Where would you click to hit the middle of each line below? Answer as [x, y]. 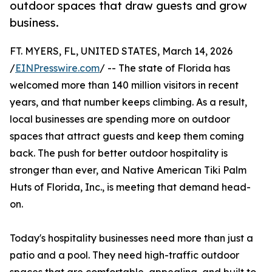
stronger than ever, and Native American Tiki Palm [128, 170]
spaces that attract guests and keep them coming [127, 136]
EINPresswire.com [57, 68]
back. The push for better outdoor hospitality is [119, 153]
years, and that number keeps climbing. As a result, [128, 102]
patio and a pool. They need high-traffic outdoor [124, 255]
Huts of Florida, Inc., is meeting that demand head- [130, 187]
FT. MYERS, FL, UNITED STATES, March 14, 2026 [121, 51]
